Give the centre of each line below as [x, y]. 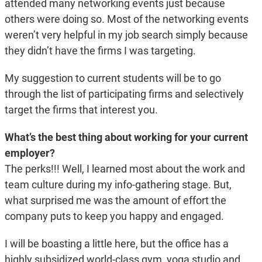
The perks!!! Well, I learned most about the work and [125, 169]
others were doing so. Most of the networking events [126, 19]
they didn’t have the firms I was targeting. [100, 51]
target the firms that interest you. [81, 110]
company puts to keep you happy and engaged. [114, 216]
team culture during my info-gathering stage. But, [118, 185]
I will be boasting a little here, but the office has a [116, 244]
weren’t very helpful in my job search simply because [126, 35]
